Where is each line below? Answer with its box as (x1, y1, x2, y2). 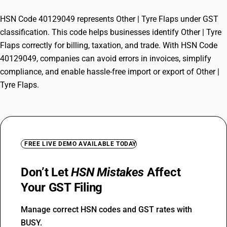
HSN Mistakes (71, 165, 144, 179)
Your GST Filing (21, 180, 103, 195)
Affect (144, 165, 181, 179)
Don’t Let (21, 165, 71, 179)
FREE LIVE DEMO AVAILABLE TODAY (24, 140, 136, 147)
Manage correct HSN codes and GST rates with (21, 205, 192, 214)
